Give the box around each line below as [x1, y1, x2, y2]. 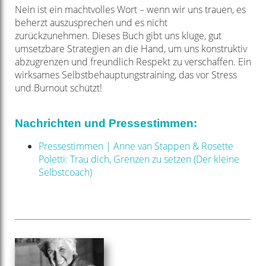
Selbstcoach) [38, 166, 92, 179]
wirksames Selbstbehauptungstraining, [14, 68, 179, 82]
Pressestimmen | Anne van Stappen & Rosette [38, 140, 233, 153]
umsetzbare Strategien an [14, 42, 125, 56]
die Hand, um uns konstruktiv [124, 42, 247, 56]
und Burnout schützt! [14, 81, 102, 95]
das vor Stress [178, 68, 237, 82]
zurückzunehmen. [14, 29, 92, 43]
